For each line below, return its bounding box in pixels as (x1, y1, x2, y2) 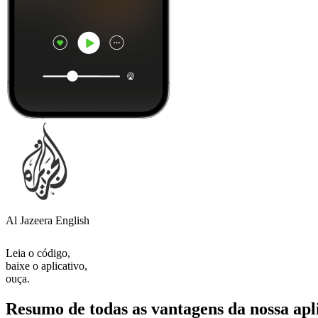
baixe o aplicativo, (6, 259, 87, 272)
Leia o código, (6, 246, 70, 259)
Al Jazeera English (6, 214, 89, 226)
